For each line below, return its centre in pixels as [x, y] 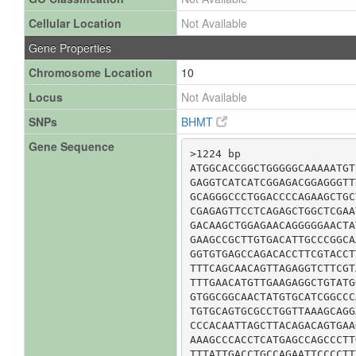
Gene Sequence [72, 146]
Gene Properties [70, 48]
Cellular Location [75, 23]
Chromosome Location [91, 72]
